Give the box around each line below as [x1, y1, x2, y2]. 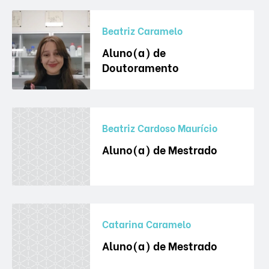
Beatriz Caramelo [102, 23, 183, 37]
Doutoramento [102, 58, 179, 75]
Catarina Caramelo [102, 216, 191, 231]
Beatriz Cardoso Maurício [102, 120, 217, 134]
